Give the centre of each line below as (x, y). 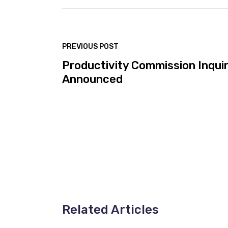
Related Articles (110, 209)
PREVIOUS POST (90, 46)
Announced (92, 79)
